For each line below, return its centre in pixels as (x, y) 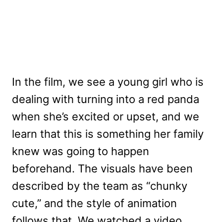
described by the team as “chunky (100, 186)
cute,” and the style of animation (94, 203)
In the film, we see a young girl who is (108, 82)
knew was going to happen (81, 151)
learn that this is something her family (108, 134)
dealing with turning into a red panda (106, 99)
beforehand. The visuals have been (102, 168)
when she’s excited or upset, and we (106, 116)
